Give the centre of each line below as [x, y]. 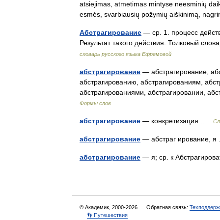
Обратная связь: [168, 207]
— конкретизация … [177, 121]
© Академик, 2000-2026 [109, 207]
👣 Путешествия [107, 215]
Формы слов [95, 103]
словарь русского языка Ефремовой [125, 54]
